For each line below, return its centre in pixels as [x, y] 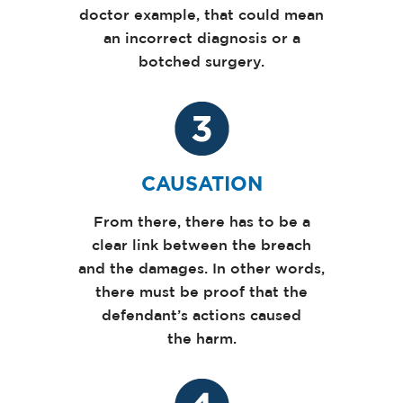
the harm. [201, 339]
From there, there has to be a [201, 222]
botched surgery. [201, 62]
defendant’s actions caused [201, 316]
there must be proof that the [201, 292]
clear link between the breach [201, 246]
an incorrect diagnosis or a [201, 39]
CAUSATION [201, 183]
